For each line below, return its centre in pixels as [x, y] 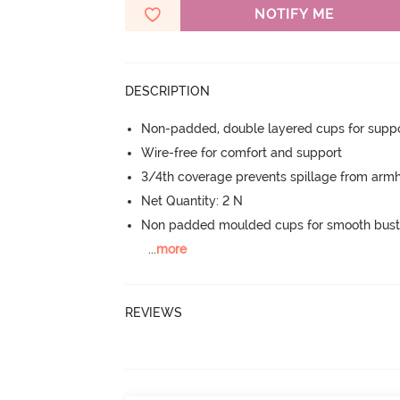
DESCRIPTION [168, 91]
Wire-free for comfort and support [242, 153]
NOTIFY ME [294, 14]
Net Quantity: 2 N [192, 201]
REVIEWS [154, 312]
